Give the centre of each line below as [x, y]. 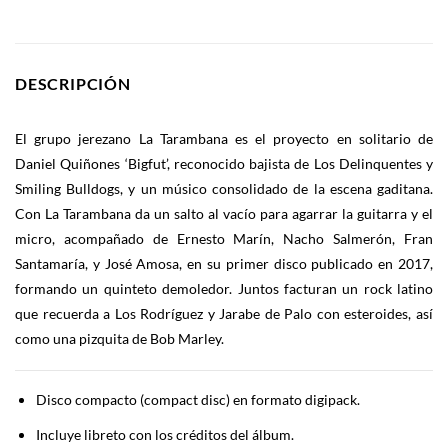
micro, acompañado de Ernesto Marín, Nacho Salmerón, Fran [224, 238]
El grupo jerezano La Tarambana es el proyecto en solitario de [224, 138]
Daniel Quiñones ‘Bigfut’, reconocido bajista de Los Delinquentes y [224, 163]
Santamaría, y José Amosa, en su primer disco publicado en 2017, [224, 263]
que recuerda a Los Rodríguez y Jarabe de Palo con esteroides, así [224, 313]
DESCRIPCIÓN [73, 83]
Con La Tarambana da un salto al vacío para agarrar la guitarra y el [224, 213]
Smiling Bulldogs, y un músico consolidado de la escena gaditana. [224, 188]
